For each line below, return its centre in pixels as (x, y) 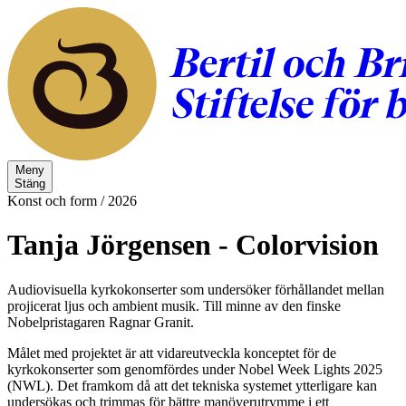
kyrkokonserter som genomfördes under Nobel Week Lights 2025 (195, 369)
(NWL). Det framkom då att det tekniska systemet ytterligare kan (192, 385)
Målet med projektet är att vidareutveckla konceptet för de (172, 353)
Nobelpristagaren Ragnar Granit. (101, 322)
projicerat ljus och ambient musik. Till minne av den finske (174, 305)
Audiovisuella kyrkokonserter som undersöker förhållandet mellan (196, 289)
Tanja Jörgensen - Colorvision (193, 245)
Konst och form (52, 201)
